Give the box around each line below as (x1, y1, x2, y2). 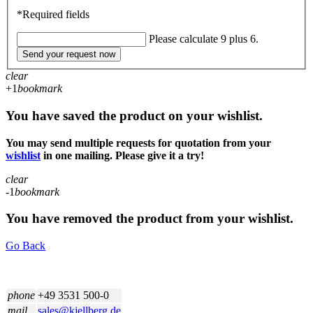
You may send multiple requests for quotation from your (6, 136, 271, 149)
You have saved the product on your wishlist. (6, 108, 263, 123)
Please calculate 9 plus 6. (149, 33, 259, 45)
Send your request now (22, 49, 115, 60)
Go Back (6, 240, 45, 252)
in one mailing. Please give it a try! (41, 149, 204, 161)
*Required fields (17, 8, 89, 21)
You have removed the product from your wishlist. (6, 211, 293, 226)
